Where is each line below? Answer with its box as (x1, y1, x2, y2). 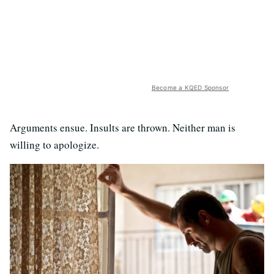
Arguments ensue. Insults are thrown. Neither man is (10, 120, 235, 135)
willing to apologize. (10, 137, 99, 152)
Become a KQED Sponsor (151, 83, 229, 91)
